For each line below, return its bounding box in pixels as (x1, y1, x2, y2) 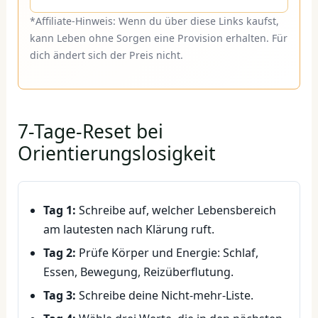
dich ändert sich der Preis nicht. (29, 48, 183, 62)
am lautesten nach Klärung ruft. (43, 221, 214, 238)
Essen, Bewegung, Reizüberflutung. (43, 264, 234, 280)
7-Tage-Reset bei (17, 119, 163, 145)
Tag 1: (43, 202, 76, 219)
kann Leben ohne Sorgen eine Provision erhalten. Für (29, 31, 287, 45)
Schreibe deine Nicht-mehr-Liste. (75, 287, 253, 304)
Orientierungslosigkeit (17, 141, 216, 167)
